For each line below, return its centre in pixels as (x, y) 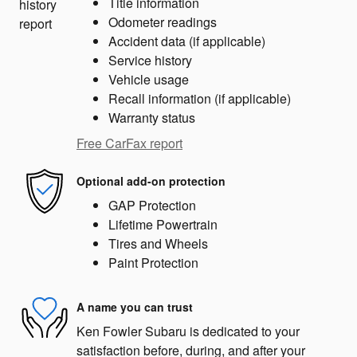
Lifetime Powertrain (163, 225)
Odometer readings (163, 22)
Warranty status (152, 118)
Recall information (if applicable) (200, 99)
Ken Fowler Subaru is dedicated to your (188, 331)
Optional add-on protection (151, 180)
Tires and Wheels (158, 244)
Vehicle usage (149, 80)
